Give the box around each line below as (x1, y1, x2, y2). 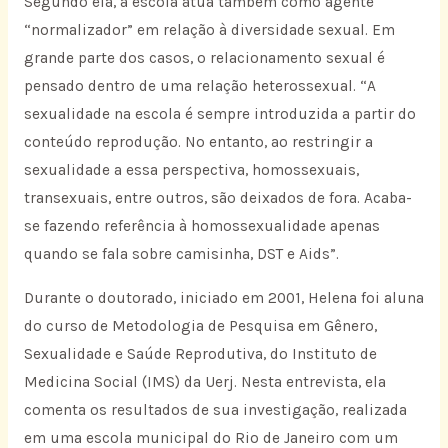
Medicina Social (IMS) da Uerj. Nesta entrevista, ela (23, 372, 386, 391)
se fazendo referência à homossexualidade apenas (23, 217, 380, 236)
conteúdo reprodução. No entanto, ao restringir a (23, 133, 373, 152)
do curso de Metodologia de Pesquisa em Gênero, (23, 316, 377, 335)
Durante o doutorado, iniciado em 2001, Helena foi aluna (23, 288, 424, 307)
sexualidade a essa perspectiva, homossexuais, (23, 161, 359, 180)
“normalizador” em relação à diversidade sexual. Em (23, 21, 395, 40)
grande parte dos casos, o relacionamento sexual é (23, 49, 385, 68)
